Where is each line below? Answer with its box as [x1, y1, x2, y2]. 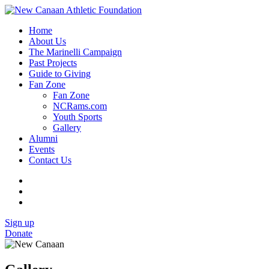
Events [29, 144, 55, 154]
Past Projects [29, 58, 77, 68]
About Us [29, 36, 66, 46]
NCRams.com [53, 101, 107, 111]
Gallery [53, 122, 81, 133]
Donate [5, 228, 32, 238]
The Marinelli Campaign [29, 47, 122, 57]
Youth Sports [53, 112, 102, 122]
